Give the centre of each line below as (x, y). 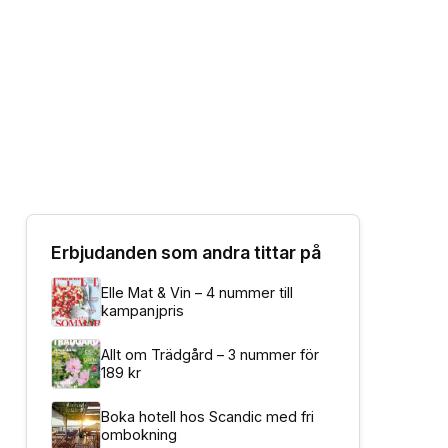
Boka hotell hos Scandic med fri (207, 416)
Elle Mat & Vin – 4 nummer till (197, 292)
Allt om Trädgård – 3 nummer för (210, 354)
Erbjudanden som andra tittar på (186, 252)
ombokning (139, 434)
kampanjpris (142, 310)
